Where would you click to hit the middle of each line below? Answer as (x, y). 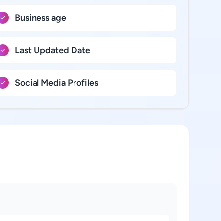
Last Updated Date (52, 50)
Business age (40, 18)
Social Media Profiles (56, 83)
